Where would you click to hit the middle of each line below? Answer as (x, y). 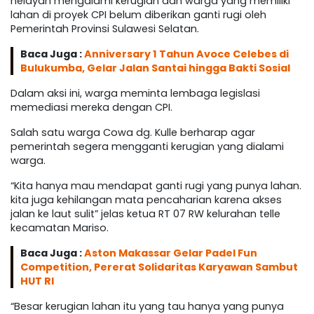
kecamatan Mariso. (60, 227)
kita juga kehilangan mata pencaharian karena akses (146, 199)
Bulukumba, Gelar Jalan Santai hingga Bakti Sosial (155, 68)
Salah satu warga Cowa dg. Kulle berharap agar (133, 132)
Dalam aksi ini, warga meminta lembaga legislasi (135, 93)
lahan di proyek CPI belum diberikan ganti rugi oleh (138, 14)
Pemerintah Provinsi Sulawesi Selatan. (105, 28)
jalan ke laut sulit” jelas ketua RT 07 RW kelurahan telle (145, 213)
